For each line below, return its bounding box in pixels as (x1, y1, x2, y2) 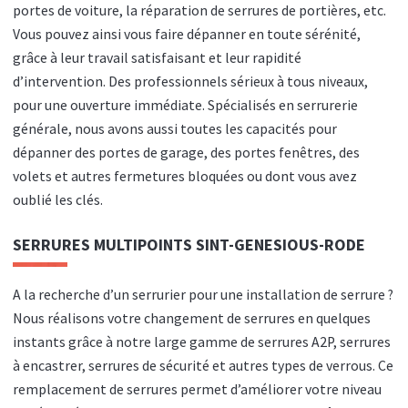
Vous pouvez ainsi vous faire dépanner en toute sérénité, (13, 25, 361, 43)
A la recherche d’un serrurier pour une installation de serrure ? (13, 285, 393, 303)
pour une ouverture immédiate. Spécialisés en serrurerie (13, 96, 358, 114)
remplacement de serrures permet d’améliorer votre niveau (13, 380, 382, 398)
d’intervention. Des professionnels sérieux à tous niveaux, (13, 72, 368, 90)
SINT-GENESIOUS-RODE (196, 233, 365, 255)
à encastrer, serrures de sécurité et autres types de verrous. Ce (13, 356, 393, 374)
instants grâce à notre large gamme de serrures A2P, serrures (13, 332, 391, 351)
